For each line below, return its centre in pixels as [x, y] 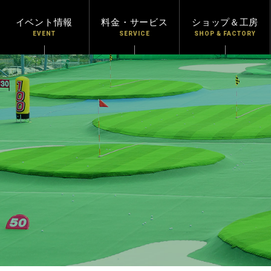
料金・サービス [135, 22]
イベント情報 [44, 22]
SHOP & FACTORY [225, 34]
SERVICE [135, 34]
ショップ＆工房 [225, 22]
